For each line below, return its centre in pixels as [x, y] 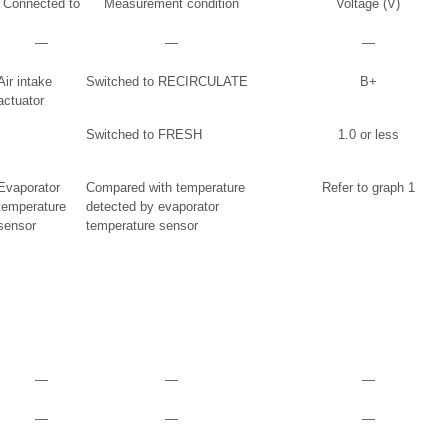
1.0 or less [368, 134]
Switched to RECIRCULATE [167, 81]
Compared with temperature [165, 187]
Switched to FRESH [144, 134]
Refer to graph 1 [368, 187]
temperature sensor [142, 225]
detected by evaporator [152, 206]
